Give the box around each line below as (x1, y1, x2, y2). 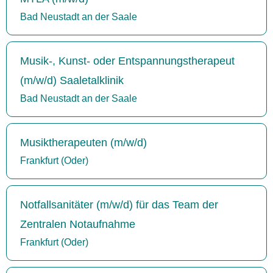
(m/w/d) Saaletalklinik (20, 74, 124, 87)
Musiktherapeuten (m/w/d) (20, 136, 147, 149)
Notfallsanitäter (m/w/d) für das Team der (20, 198, 218, 211)
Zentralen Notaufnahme (20, 218, 135, 230)
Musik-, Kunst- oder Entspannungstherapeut (20, 54, 235, 67)
